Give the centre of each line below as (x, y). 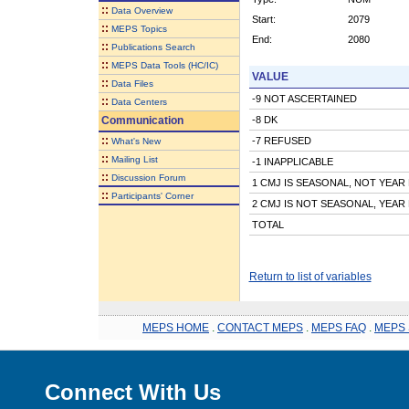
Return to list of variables (310, 276)
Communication (141, 120)
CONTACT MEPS (260, 327)
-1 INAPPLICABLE (292, 161)
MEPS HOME (176, 327)
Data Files (132, 83)
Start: (263, 19)
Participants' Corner (152, 195)
